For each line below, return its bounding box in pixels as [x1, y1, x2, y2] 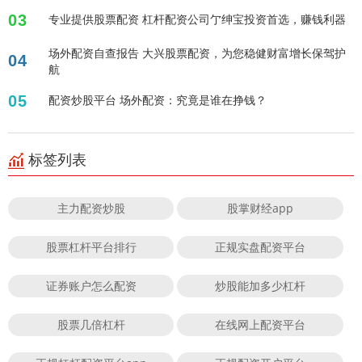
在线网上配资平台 [215, 317, 306, 333]
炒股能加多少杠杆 [215, 278, 306, 294]
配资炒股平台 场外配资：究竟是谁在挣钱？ [48, 92, 267, 108]
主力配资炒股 [57, 200, 125, 217]
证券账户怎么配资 [45, 278, 137, 294]
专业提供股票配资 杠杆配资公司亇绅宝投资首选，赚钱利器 [48, 11, 346, 27]
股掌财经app [227, 200, 294, 217]
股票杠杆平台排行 [45, 239, 137, 255]
